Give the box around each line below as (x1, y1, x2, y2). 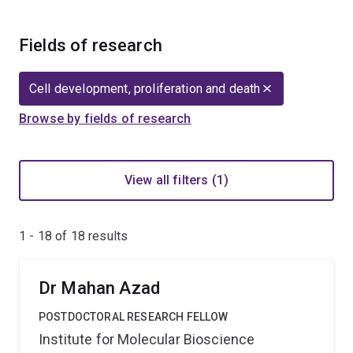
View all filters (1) (124, 173, 229, 188)
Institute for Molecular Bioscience (39, 331, 255, 347)
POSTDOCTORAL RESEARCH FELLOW (39, 310, 229, 323)
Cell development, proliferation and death (29, 81, 261, 96)
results (84, 229, 128, 243)
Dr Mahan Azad (39, 278, 161, 298)
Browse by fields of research (19, 111, 191, 126)
